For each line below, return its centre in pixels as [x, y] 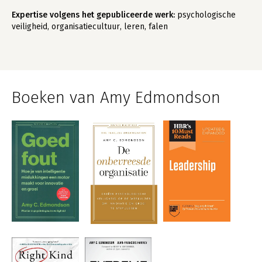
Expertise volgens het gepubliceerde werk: [93, 15]
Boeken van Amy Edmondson [116, 97]
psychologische [205, 15]
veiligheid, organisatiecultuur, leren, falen [90, 27]
